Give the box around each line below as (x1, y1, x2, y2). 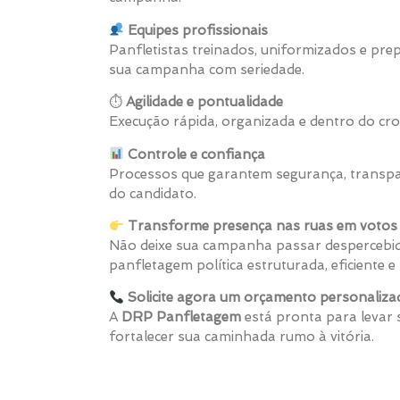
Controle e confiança (128, 146, 266, 162)
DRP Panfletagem (121, 309, 241, 326)
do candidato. (109, 185, 196, 202)
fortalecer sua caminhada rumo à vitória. (109, 329, 374, 346)
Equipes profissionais (128, 21, 269, 38)
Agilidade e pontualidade (126, 94, 283, 111)
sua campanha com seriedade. (109, 61, 304, 78)
